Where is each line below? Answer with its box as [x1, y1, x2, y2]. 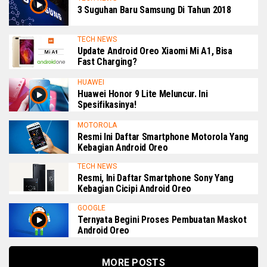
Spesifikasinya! [77, 99, 136, 111]
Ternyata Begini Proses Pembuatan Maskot [77, 213, 247, 225]
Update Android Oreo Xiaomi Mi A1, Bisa [77, 45, 232, 57]
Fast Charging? [77, 56, 137, 68]
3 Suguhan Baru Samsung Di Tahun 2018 [77, 4, 231, 15]
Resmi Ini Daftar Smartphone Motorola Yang [77, 131, 249, 142]
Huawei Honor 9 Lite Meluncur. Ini [77, 88, 208, 100]
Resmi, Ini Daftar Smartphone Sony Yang [77, 172, 234, 184]
